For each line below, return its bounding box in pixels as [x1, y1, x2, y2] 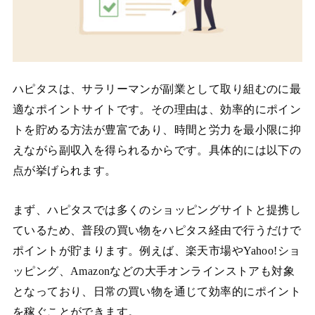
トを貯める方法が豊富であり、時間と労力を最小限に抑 [12, 123, 302, 137]
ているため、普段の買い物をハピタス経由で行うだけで [12, 223, 302, 237]
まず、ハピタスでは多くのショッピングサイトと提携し [12, 202, 302, 217]
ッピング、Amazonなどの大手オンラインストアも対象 [12, 264, 295, 278]
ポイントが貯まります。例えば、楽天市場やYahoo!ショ [12, 243, 301, 257]
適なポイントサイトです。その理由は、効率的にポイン [12, 103, 302, 117]
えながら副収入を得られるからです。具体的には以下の [12, 143, 302, 157]
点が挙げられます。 [12, 164, 117, 178]
